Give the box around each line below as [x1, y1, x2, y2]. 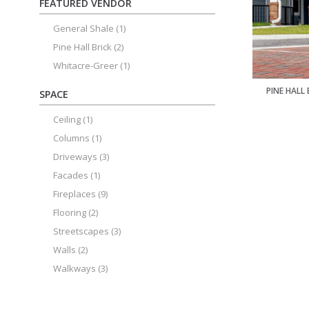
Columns [53, 132, 90, 144]
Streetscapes [53, 225, 109, 237]
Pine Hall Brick [53, 41, 112, 53]
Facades [53, 169, 88, 181]
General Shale [53, 22, 114, 34]
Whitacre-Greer [53, 59, 118, 72]
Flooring [53, 206, 86, 219]
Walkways [53, 262, 96, 275]
